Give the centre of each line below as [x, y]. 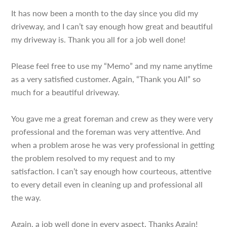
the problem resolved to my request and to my [93, 158]
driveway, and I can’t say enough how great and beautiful [112, 26]
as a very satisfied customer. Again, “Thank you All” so [106, 79]
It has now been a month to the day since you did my [105, 13]
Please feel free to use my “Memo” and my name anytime [112, 66]
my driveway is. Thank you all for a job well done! [99, 39]
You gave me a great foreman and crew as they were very [112, 118]
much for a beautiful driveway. [66, 92]
